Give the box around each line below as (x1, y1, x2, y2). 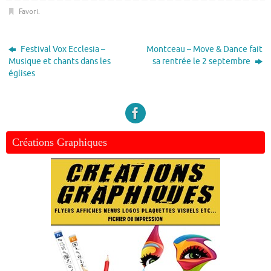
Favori (18, 7, 38, 17)
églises (8, 68, 36, 79)
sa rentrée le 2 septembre (152, 56, 252, 67)
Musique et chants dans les (8, 56, 111, 67)
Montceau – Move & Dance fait (146, 44, 263, 55)
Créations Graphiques (12, 136, 107, 149)
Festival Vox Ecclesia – (19, 44, 106, 55)
